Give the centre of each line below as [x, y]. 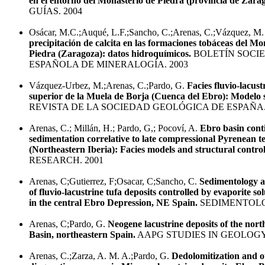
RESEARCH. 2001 [66, 160]
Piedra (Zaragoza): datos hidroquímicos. [110, 53]
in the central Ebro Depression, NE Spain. [113, 202]
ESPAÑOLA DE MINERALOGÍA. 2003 [109, 64]
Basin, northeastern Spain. [82, 234]
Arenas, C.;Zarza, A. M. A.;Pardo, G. [100, 256]
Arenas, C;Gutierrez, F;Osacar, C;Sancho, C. [114, 181]
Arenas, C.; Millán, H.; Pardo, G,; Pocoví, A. [114, 128]
